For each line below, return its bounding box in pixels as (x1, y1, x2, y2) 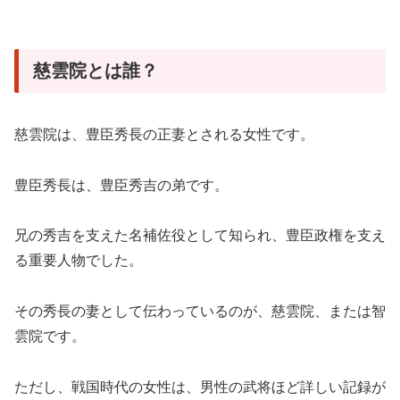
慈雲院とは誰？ (33, 61, 158, 81)
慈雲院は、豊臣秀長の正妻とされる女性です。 (14, 126, 314, 142)
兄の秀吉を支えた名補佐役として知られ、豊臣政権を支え (14, 228, 386, 244)
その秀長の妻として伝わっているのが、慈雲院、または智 (14, 304, 386, 320)
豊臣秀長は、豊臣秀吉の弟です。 (14, 177, 229, 193)
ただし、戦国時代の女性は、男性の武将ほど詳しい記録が (14, 379, 386, 396)
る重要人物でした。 (14, 253, 143, 269)
